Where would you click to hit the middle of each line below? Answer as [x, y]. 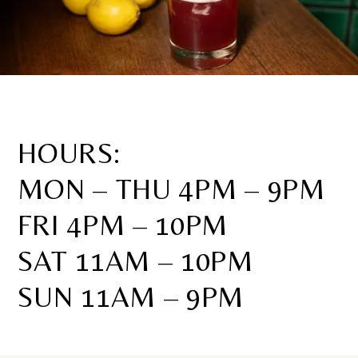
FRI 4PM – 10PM [123, 225]
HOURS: [69, 153]
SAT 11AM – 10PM [135, 261]
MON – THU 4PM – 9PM [171, 189]
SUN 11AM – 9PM [131, 297]
